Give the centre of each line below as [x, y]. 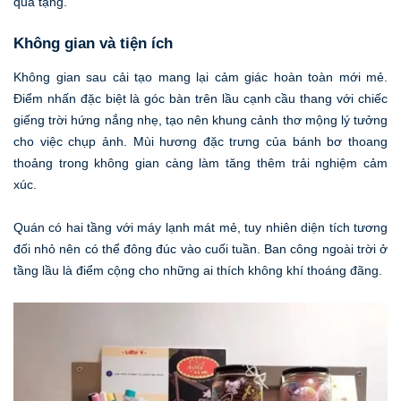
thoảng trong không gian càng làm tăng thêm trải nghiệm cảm [200, 163]
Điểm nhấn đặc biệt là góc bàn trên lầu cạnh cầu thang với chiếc [200, 99]
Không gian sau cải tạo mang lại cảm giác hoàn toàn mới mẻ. [200, 77]
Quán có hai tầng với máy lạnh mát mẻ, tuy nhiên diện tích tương [200, 228]
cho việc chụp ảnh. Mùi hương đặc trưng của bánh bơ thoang [200, 142]
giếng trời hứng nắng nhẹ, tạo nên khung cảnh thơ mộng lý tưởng [200, 120]
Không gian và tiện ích [93, 43]
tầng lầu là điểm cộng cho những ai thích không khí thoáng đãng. [198, 271]
